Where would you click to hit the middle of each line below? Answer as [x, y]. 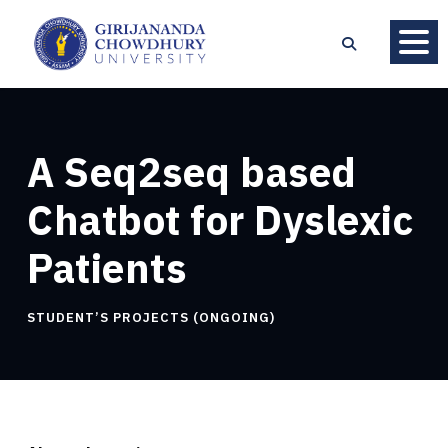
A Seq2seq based [192, 171]
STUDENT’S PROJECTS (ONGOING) [151, 317]
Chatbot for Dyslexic [220, 219]
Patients [106, 267]
